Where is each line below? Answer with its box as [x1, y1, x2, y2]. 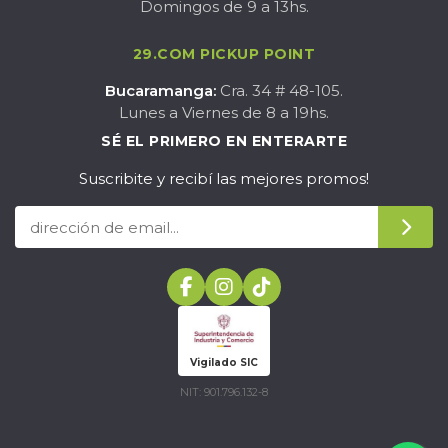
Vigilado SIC [189, 356, 258, 369]
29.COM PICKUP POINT [132, 45, 316, 63]
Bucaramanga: [105, 81, 216, 100]
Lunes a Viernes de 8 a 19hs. [119, 103, 329, 122]
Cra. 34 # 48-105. [216, 81, 343, 100]
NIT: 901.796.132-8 [180, 385, 268, 399]
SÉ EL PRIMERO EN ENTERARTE [101, 132, 347, 150]
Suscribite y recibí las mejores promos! [79, 169, 369, 188]
